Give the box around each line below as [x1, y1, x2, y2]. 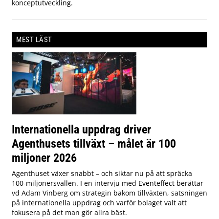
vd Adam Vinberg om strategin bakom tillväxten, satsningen [12, 188, 207, 197]
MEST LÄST [16, 35, 52, 44]
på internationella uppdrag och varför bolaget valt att [12, 197, 187, 207]
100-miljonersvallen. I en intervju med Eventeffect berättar [12, 178, 203, 188]
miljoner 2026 [12, 150, 77, 165]
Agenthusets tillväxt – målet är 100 [12, 136, 176, 151]
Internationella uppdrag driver [12, 122, 151, 136]
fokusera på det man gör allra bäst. [12, 207, 127, 217]
